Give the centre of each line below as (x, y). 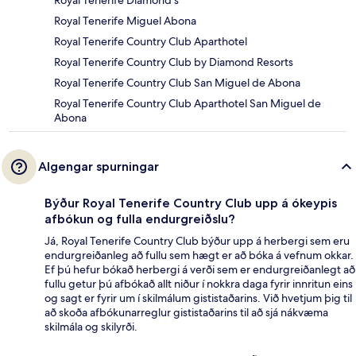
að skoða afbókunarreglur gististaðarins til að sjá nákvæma (186, 312)
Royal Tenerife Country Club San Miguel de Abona (177, 82)
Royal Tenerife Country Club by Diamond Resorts (174, 62)
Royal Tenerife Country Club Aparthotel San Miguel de (188, 103)
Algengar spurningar (99, 166)
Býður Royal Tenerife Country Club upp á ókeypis (191, 203)
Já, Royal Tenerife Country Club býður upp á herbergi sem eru (197, 240)
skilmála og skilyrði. (91, 326)
